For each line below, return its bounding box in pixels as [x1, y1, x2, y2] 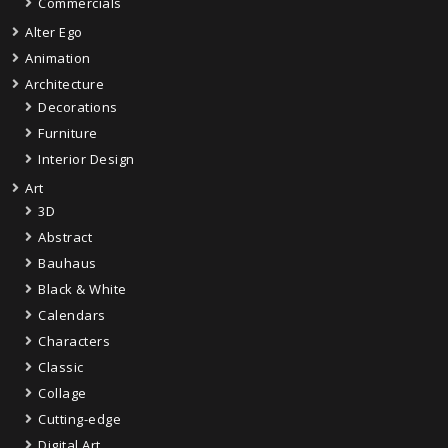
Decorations [38, 98, 118, 117]
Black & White [38, 280, 127, 299]
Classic [38, 358, 84, 377]
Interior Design [38, 150, 135, 169]
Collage [38, 384, 87, 403]
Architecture [25, 75, 104, 94]
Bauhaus [38, 254, 97, 273]
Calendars [38, 306, 106, 325]
